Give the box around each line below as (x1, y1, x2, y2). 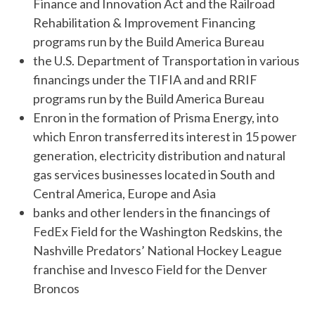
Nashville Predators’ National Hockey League (33, 243, 282, 259)
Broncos (33, 281, 79, 297)
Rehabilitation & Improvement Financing (33, 15, 255, 31)
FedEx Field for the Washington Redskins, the (33, 224, 283, 240)
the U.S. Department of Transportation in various (33, 53, 300, 69)
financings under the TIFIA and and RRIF (33, 72, 257, 88)
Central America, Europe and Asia (33, 186, 216, 202)
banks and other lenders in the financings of (33, 205, 271, 221)
